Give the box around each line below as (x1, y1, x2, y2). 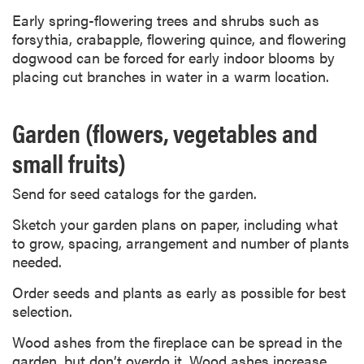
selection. (12, 300, 72, 321)
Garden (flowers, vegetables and (12, 114, 318, 151)
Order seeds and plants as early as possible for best (12, 281, 346, 302)
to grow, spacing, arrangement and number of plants (12, 232, 349, 253)
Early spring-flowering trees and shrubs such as (12, 10, 319, 31)
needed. (12, 250, 62, 271)
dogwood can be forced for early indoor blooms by (12, 47, 335, 68)
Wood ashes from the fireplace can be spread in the (12, 331, 342, 352)
